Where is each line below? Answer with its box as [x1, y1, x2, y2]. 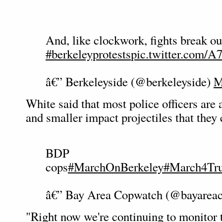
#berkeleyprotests [46, 46, 131, 62]
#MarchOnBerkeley [68, 159, 164, 175]
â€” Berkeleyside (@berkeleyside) [46, 73, 214, 90]
